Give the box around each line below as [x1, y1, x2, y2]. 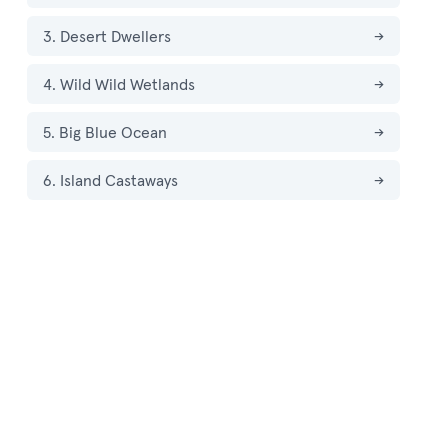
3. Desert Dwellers [42, 26, 171, 46]
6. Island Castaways [42, 170, 178, 190]
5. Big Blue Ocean [42, 122, 167, 142]
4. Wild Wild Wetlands [42, 74, 195, 94]
